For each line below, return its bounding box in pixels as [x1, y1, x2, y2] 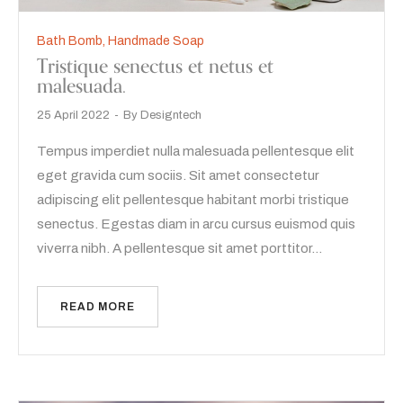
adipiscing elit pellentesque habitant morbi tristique [37, 193, 349, 208]
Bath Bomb [37, 34, 103, 49]
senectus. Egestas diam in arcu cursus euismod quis [37, 217, 355, 232]
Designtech [140, 109, 201, 122]
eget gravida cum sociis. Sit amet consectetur [37, 168, 319, 184]
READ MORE [60, 300, 135, 314]
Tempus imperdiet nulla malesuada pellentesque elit [37, 144, 354, 159]
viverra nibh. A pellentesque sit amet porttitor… [37, 241, 322, 256]
